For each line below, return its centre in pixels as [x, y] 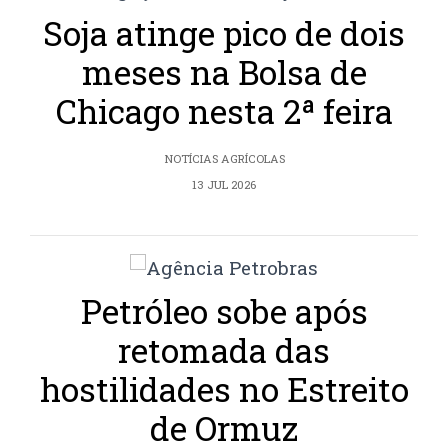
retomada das [224, 350]
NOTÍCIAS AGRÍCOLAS [224, 159]
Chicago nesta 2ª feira [224, 111]
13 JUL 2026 [224, 185]
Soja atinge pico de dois [224, 33]
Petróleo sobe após [224, 311]
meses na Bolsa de [224, 72]
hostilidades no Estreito [224, 389]
